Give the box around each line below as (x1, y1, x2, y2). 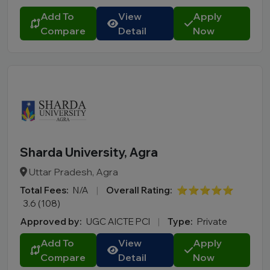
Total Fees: (20, 184, 68, 196)
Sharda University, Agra (20, 145, 158, 160)
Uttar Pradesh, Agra (27, 166, 118, 178)
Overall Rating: (106, 184, 172, 196)
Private (197, 216, 227, 227)
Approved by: (20, 216, 81, 227)
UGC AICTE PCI (86, 216, 152, 227)
